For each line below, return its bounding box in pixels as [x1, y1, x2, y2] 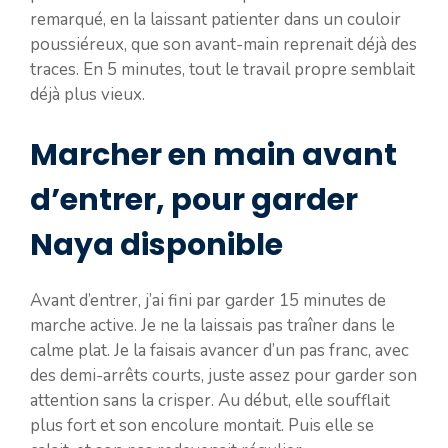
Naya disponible [30, 223, 283, 266]
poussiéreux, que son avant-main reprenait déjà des [30, 33, 417, 57]
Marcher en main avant [30, 133, 397, 176]
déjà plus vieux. [30, 83, 145, 107]
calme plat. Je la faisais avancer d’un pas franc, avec [30, 338, 409, 362]
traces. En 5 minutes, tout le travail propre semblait [30, 58, 415, 82]
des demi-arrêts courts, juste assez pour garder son [30, 363, 417, 387]
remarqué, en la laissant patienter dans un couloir [30, 8, 401, 32]
